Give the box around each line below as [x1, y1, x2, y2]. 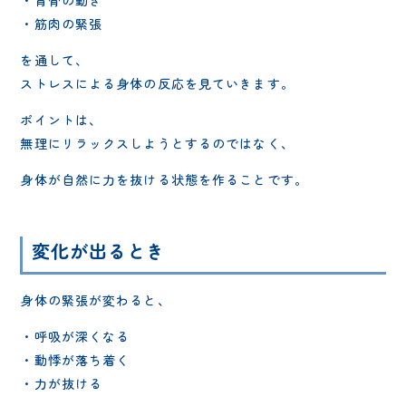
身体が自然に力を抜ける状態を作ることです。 [20, 169, 308, 188]
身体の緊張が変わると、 [20, 290, 171, 309]
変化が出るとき [32, 237, 166, 264]
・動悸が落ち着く [20, 350, 130, 369]
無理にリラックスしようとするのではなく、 [20, 133, 295, 152]
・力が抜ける [20, 373, 103, 392]
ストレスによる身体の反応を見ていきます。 [20, 73, 295, 92]
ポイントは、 [20, 110, 103, 129]
